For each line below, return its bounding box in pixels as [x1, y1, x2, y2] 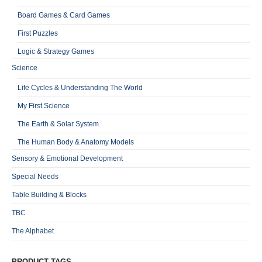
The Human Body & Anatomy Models [18, 137, 134, 146]
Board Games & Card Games [18, 11, 110, 19]
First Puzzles [18, 29, 58, 37]
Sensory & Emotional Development [12, 154, 123, 163]
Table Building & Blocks [12, 190, 87, 199]
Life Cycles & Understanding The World [18, 83, 143, 92]
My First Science [18, 101, 70, 110]
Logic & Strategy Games [18, 47, 94, 56]
